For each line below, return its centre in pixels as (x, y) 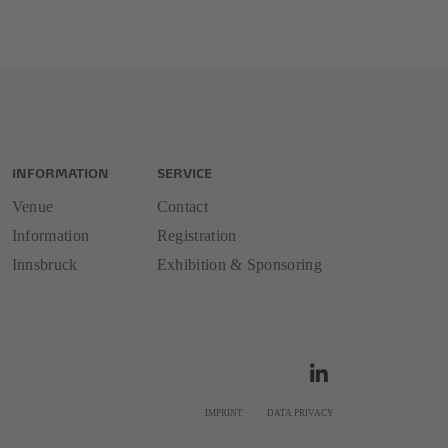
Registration (196, 235)
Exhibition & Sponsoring (239, 264)
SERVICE (184, 171)
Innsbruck (44, 264)
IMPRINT (224, 413)
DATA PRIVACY (300, 413)
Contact (182, 206)
